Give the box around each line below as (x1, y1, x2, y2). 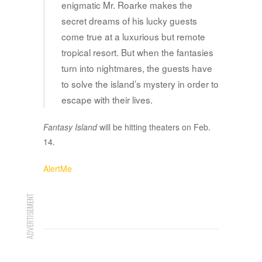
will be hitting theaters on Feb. (97, 121, 211, 133)
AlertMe (43, 163, 72, 175)
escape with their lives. (61, 93, 153, 106)
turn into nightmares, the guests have (61, 61, 212, 75)
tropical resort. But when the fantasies (61, 46, 213, 59)
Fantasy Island (43, 121, 97, 133)
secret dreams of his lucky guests (61, 14, 197, 27)
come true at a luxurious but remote (61, 30, 205, 43)
